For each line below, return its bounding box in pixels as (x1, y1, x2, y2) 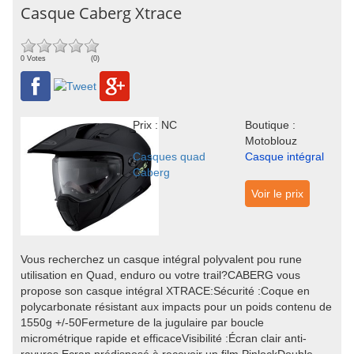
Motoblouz (244, 134, 297, 147)
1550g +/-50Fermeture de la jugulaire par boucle (21, 316, 264, 329)
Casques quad (132, 150, 205, 163)
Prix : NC (132, 119, 177, 131)
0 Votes (21, 55, 46, 62)
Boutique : (244, 119, 296, 131)
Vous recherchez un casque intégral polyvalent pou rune (21, 253, 302, 265)
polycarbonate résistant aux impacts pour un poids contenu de (21, 300, 332, 313)
